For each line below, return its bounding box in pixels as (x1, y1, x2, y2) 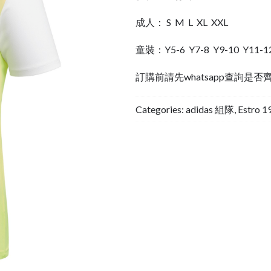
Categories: (135, 103, 186, 115)
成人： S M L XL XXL (135, 16, 228, 28)
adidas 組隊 (186, 103, 234, 115)
